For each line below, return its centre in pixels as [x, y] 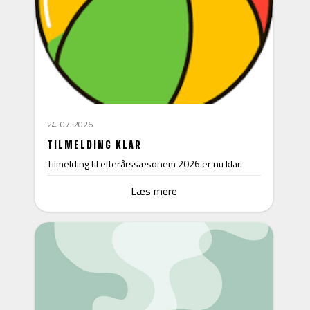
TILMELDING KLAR [94, 144]
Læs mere [154, 191]
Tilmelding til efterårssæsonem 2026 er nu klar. [145, 163]
